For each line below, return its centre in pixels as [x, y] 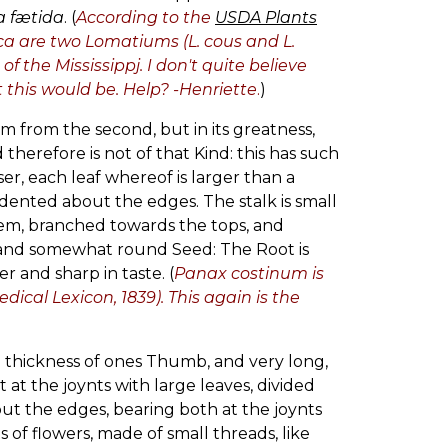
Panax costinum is [249, 273]
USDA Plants [266, 17]
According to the [145, 17]
